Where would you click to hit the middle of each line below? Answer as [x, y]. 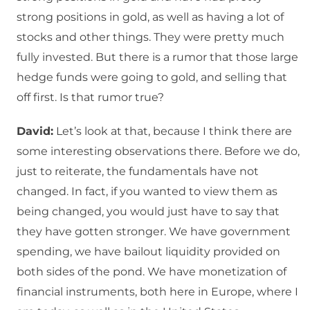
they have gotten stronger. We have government [154, 232]
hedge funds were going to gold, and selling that [152, 77]
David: [35, 131]
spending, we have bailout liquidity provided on [148, 252]
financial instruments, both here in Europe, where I [157, 292]
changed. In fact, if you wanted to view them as [147, 192]
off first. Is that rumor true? [90, 98]
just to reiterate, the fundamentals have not [138, 172]
